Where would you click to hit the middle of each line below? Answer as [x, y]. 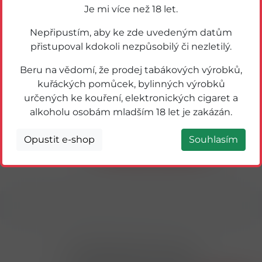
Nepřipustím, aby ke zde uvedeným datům [131, 33]
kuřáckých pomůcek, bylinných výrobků [131, 84]
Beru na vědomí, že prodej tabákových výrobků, [131, 70]
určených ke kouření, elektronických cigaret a [131, 98]
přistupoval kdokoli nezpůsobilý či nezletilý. [131, 47]
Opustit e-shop [59, 140]
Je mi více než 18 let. [131, 9]
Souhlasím [213, 140]
